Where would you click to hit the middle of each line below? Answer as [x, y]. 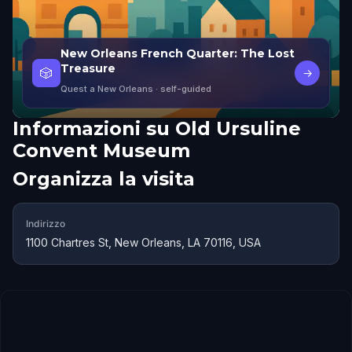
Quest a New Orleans [107, 89]
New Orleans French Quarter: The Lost [178, 53]
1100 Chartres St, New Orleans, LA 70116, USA [143, 242]
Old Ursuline [238, 128]
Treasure [88, 68]
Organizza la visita [104, 179]
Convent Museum [101, 150]
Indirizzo [46, 224]
